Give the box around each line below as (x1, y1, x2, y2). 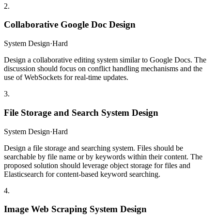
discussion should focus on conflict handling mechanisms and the (4, 64, 202, 73)
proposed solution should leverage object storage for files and (4, 161, 190, 170)
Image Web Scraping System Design (4, 204, 147, 215)
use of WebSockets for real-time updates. (4, 73, 128, 82)
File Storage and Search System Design (4, 107, 158, 118)
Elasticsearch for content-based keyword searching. (4, 170, 160, 178)
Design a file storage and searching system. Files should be (4, 143, 183, 152)
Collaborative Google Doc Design (4, 19, 136, 30)
